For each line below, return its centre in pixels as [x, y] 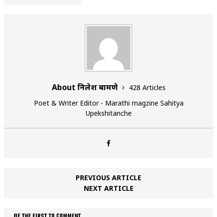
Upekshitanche [108, 113]
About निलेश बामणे [85, 87]
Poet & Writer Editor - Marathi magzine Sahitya [108, 103]
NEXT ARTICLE [108, 188]
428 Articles [147, 87]
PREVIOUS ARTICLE [108, 177]
